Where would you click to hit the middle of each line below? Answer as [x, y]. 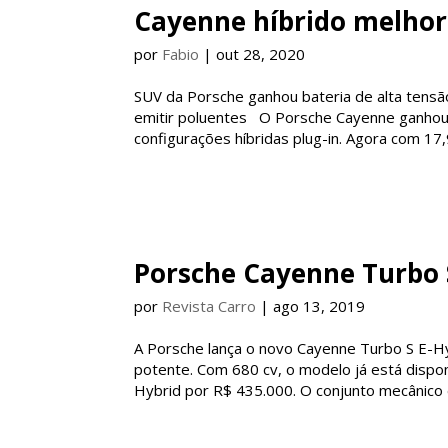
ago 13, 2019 [319, 306]
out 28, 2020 [261, 54]
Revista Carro [209, 306]
